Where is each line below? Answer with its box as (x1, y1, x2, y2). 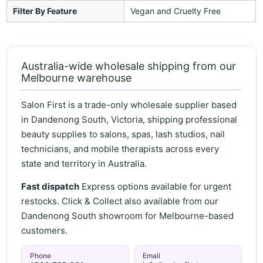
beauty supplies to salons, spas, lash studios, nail (21, 129, 225, 140)
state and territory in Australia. (21, 158, 147, 170)
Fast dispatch (21, 180, 80, 192)
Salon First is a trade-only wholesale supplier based (21, 99, 237, 111)
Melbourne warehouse (21, 71, 132, 84)
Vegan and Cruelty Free (130, 5, 221, 16)
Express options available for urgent (79, 180, 232, 192)
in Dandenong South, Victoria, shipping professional (21, 114, 238, 126)
